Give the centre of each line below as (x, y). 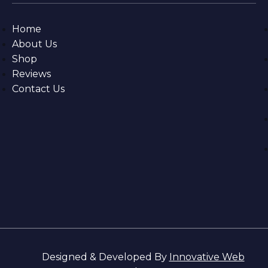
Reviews (31, 74)
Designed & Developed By (105, 257)
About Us (34, 44)
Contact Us (38, 89)
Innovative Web (207, 257)
